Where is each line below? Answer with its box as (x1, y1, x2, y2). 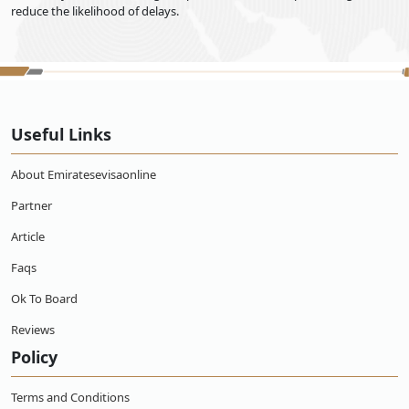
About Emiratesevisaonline (11, 166, 156, 183)
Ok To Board (11, 290, 78, 307)
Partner (11, 197, 52, 214)
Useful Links (11, 123, 111, 145)
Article (11, 228, 45, 245)
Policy (11, 346, 58, 368)
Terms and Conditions (11, 389, 130, 405)
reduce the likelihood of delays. (11, 3, 179, 19)
